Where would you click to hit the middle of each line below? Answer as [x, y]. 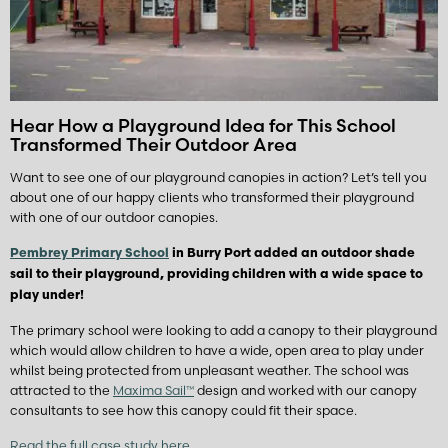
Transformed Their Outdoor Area [153, 144]
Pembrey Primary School [89, 254]
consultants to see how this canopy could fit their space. [183, 411]
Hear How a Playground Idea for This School [203, 125]
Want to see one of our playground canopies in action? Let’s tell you [218, 178]
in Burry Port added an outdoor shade [292, 254]
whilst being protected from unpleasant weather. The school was [209, 371]
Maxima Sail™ [153, 391]
